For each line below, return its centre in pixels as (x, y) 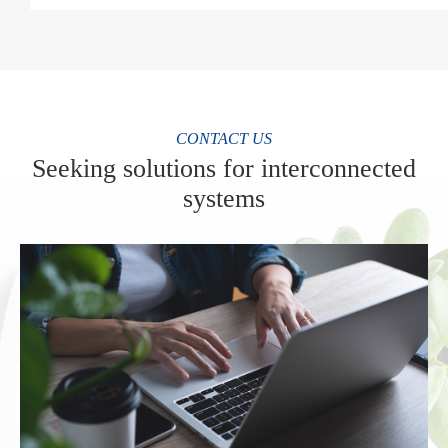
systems (224, 198)
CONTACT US (224, 138)
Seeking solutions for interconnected (224, 168)
